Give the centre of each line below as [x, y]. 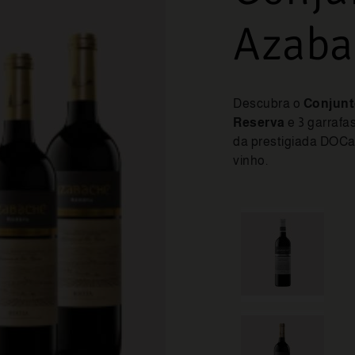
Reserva [259, 122]
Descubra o [268, 103]
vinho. [250, 160]
